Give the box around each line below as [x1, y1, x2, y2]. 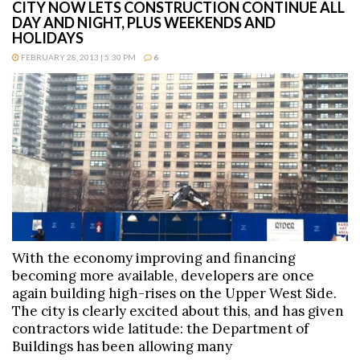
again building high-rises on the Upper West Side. [12, 284, 337, 303]
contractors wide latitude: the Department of [12, 320, 309, 338]
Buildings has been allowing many [12, 337, 232, 356]
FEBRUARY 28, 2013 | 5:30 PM [19, 52, 136, 63]
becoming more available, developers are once [12, 267, 314, 285]
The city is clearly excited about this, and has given [12, 302, 344, 321]
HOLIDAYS [12, 29, 84, 47]
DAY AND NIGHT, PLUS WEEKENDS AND [12, 14, 276, 32]
